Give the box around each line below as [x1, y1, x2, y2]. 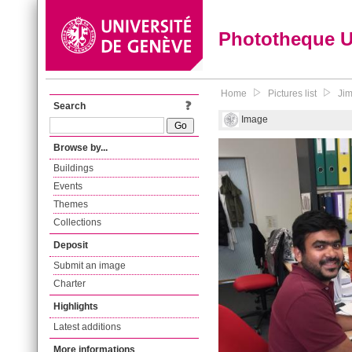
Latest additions [53, 321, 121, 332]
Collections [53, 217, 101, 228]
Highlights [53, 301, 98, 312]
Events [53, 181, 82, 192]
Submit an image [53, 260, 126, 271]
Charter [53, 278, 86, 289]
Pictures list [268, 88, 317, 99]
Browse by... [53, 142, 108, 153]
